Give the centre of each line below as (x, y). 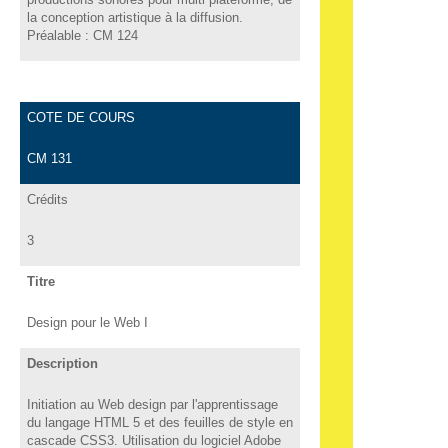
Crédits (47, 199)
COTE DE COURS (80, 117)
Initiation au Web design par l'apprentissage (152, 404)
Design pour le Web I (87, 322)
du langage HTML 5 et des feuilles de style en (159, 422)
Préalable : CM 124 (82, 35)
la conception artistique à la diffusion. (134, 17)
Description (62, 363)
